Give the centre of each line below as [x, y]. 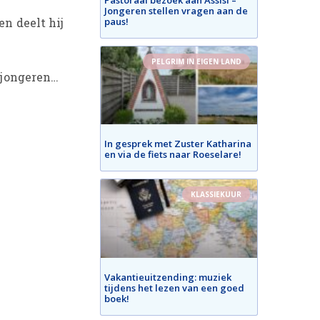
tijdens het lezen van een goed [175, 287]
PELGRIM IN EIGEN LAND [197, 61]
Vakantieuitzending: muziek [168, 277]
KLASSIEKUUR [216, 195]
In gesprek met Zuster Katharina [178, 144]
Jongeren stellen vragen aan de [176, 10]
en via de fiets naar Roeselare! [173, 155]
